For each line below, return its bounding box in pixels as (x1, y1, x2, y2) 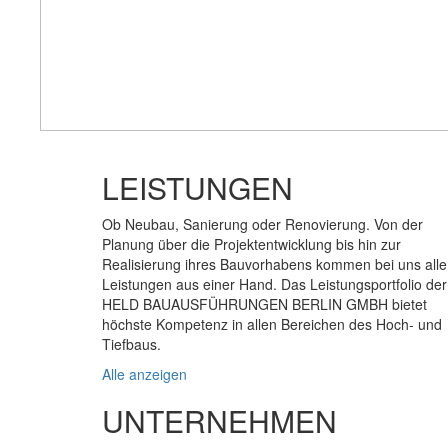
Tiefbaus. (102, 334, 161, 354)
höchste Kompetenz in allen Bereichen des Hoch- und (102, 314, 442, 334)
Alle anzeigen (102, 364, 187, 384)
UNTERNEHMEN (102, 399, 337, 442)
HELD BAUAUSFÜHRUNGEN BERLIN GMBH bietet (102, 294, 427, 314)
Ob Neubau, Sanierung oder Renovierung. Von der (102, 214, 423, 234)
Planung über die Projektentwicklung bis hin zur (102, 234, 401, 254)
